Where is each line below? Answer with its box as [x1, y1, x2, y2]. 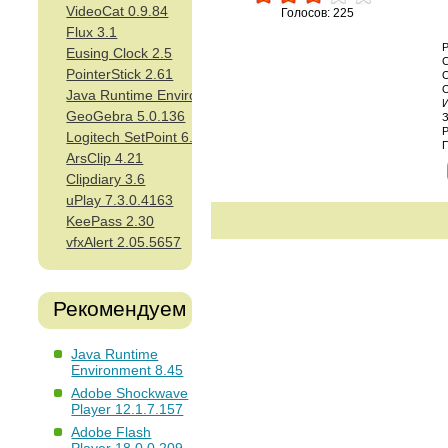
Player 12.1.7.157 [71, 401, 184, 418]
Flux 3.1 [66, 24, 118, 41]
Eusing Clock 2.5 [66, 45, 173, 62]
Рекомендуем [53, 297, 187, 321]
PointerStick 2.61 [66, 66, 174, 83]
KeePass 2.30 [66, 213, 155, 230]
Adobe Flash [71, 424, 152, 441]
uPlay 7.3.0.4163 [66, 192, 174, 209]
